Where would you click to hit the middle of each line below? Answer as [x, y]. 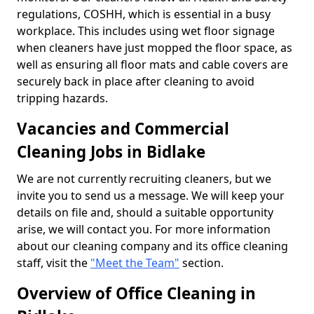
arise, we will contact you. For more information [144, 229]
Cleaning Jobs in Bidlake [111, 151]
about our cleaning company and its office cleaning [152, 246]
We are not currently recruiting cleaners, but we [144, 178]
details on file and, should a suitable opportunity [145, 212]
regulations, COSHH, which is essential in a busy [144, 14]
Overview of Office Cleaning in [136, 293]
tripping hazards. [62, 98]
